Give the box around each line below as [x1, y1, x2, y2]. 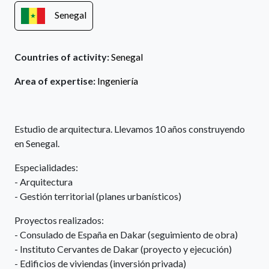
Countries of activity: [14, 51, 111, 62]
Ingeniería [97, 75, 138, 86]
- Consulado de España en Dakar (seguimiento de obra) [14, 229, 238, 240]
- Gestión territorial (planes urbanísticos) [14, 190, 181, 202]
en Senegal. [14, 138, 59, 149]
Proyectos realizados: [14, 214, 104, 226]
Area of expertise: [14, 75, 97, 86]
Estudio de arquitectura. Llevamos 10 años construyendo [14, 123, 245, 134]
